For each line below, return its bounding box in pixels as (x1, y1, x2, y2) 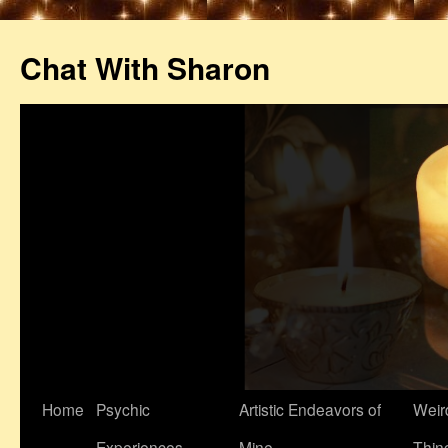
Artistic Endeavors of (239, 398, 381, 421)
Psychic (96, 398, 150, 421)
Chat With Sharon (20, 46, 270, 89)
